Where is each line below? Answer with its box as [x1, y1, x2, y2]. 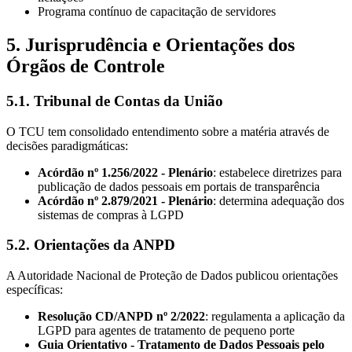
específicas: [6, 283, 63, 297]
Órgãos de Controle [6, 55, 165, 76]
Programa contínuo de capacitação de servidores [38, 5, 276, 19]
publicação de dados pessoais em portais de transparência [38, 179, 320, 193]
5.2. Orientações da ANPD [6, 236, 175, 254]
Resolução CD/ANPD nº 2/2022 [38, 310, 205, 324]
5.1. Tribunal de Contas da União [6, 92, 223, 109]
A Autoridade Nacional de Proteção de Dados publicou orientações [6, 269, 338, 283]
